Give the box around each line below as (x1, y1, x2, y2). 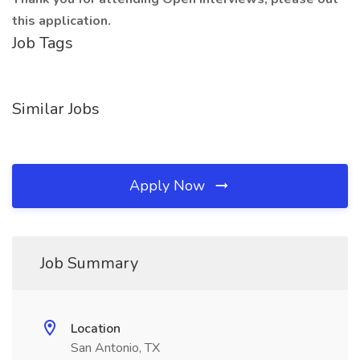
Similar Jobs (12, 98, 100, 120)
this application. (12, 12, 114, 30)
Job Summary (40, 252, 138, 274)
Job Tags (12, 32, 73, 54)
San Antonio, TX (71, 339, 160, 357)
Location (71, 320, 121, 337)
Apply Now (129, 176, 209, 195)
